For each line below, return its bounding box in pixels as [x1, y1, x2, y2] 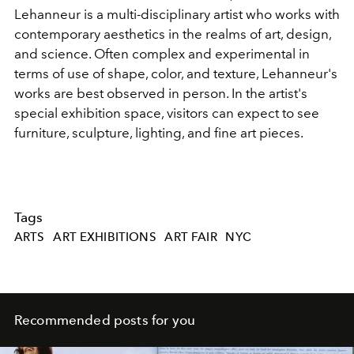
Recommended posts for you [14, 312, 195, 329]
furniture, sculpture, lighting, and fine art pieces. [14, 124, 306, 141]
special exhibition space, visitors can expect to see [14, 104, 319, 121]
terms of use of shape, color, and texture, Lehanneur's [14, 65, 337, 81]
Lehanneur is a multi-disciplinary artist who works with [14, 6, 340, 22]
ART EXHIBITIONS [53, 230, 156, 245]
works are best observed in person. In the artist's [14, 85, 307, 101]
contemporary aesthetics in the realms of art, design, [14, 25, 331, 42]
